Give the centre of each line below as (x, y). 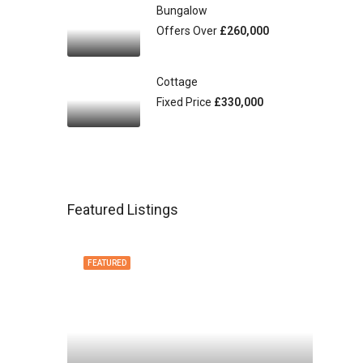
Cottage (177, 81)
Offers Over (188, 31)
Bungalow (182, 11)
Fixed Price (185, 102)
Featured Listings (123, 210)
